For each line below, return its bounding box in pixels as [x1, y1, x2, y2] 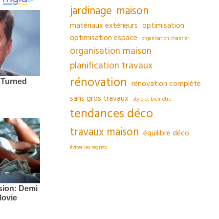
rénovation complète [131, 78, 201, 89]
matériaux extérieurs [70, 20, 138, 31]
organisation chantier [142, 35, 189, 42]
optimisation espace [70, 32, 137, 43]
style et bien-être [133, 95, 171, 103]
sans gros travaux [70, 92, 129, 104]
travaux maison [70, 124, 139, 140]
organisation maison [70, 44, 152, 58]
